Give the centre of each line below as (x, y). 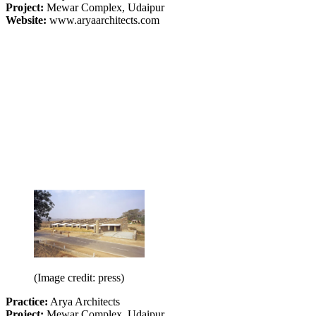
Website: (26, 20)
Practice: (27, 301)
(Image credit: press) (79, 277)
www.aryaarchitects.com (103, 20)
